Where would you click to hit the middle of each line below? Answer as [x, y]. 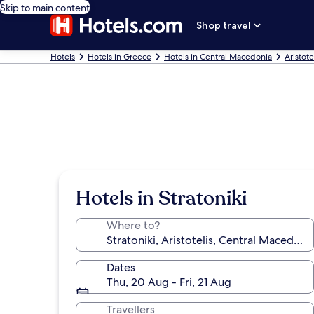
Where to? [133, 225]
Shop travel [224, 25]
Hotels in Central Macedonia [218, 57]
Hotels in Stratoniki [161, 198]
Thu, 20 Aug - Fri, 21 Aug [169, 282]
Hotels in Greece [120, 57]
